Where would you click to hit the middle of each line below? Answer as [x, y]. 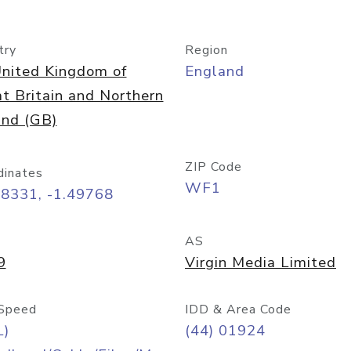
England [215, 71]
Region [206, 50]
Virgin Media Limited [261, 262]
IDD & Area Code [238, 309]
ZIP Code [213, 167]
